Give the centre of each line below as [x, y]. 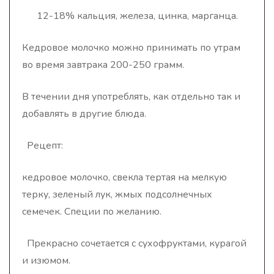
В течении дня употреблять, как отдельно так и [131, 97]
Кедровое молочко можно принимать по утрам [131, 48]
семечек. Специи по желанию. [92, 212]
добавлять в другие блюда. [84, 114]
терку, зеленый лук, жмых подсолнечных [117, 194]
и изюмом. [46, 261]
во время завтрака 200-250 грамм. [103, 65]
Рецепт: [43, 146]
